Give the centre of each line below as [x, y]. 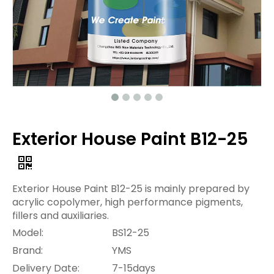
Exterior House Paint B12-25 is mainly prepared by [131, 189]
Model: [28, 233]
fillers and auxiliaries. [61, 216]
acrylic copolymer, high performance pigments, [128, 202]
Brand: [28, 250]
